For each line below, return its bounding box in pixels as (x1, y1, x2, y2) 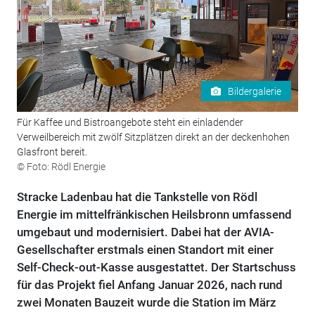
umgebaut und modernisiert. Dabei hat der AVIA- (16, 225, 274, 240)
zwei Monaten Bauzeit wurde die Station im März (16, 295, 276, 310)
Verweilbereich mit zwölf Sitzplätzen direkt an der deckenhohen (16, 131, 290, 143)
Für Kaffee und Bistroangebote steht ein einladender (16, 117, 243, 129)
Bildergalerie (228, 85, 282, 97)
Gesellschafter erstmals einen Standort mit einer (16, 243, 274, 257)
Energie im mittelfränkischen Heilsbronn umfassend (16, 207, 292, 222)
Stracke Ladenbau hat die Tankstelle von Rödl (16, 190, 257, 205)
